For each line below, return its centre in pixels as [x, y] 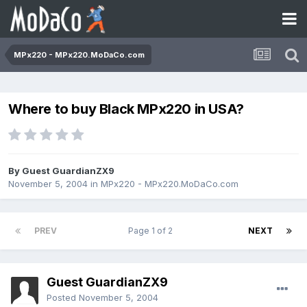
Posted [63, 298]
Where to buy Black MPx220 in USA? [126, 109]
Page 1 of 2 [152, 231]
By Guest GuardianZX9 [61, 171]
